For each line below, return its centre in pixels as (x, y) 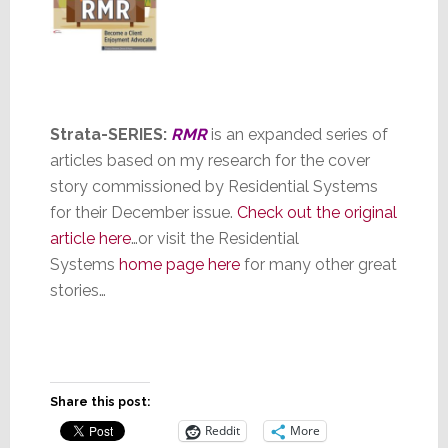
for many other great (318, 264)
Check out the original (316, 212)
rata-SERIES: (118, 134)
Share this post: (99, 401)
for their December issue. (143, 212)
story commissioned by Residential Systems (213, 186)
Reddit (222, 431)
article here (90, 238)
